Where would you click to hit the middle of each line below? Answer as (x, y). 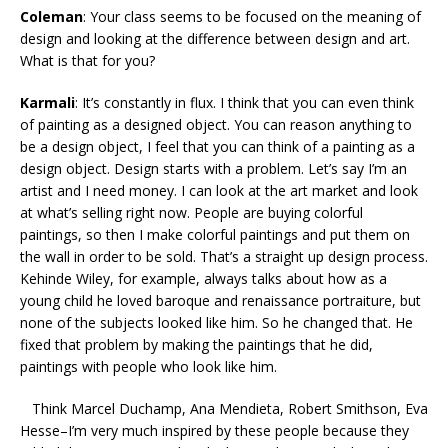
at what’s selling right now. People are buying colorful (191, 213)
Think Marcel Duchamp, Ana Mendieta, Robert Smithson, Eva (224, 409)
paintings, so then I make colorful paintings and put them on (215, 235)
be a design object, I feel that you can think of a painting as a (217, 147)
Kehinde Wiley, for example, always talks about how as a (203, 279)
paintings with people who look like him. (150, 367)
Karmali (47, 103)
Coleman (51, 17)
